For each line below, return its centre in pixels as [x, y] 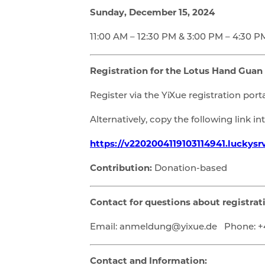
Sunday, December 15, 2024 [152, 14]
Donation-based [190, 169]
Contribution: [121, 169]
